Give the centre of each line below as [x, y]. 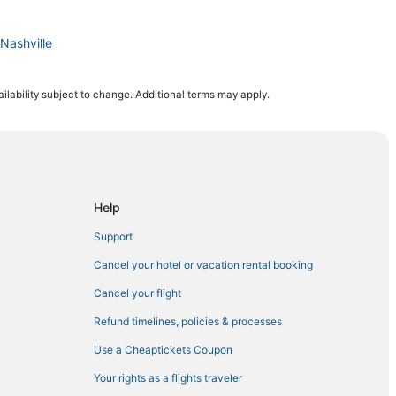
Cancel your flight [137, 293]
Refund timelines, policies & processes [188, 322]
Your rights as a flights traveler [168, 378]
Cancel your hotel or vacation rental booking [203, 265]
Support [113, 237]
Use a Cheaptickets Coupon [163, 350]
